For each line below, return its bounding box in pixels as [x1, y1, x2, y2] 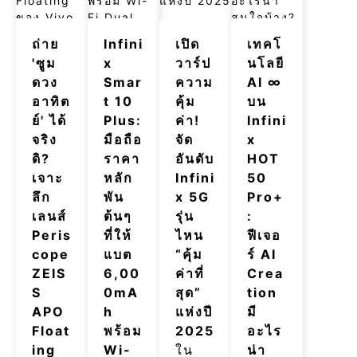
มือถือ [104, 131, 143, 147]
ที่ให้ [104, 227, 132, 243]
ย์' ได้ [32, 112, 67, 128]
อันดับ [175, 151, 214, 167]
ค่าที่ [175, 265, 205, 281]
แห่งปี [175, 304, 213, 320]
